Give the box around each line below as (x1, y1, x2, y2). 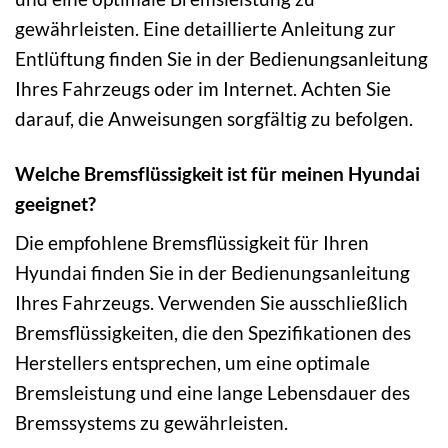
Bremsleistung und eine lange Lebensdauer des (15, 381, 410, 405)
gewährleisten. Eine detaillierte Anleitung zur (15, 16, 396, 40)
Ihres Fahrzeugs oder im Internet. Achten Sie (15, 76, 391, 100)
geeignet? (15, 191, 96, 215)
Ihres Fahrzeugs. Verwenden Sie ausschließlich (15, 291, 408, 315)
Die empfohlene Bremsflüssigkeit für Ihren (15, 231, 369, 255)
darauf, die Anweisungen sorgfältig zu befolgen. (15, 106, 413, 130)
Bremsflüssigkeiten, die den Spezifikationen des (15, 321, 411, 345)
